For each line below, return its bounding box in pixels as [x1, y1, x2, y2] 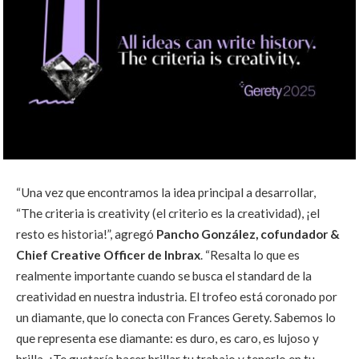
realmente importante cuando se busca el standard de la [16, 268, 312, 284]
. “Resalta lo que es [200, 248, 300, 263]
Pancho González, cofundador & [156, 227, 340, 242]
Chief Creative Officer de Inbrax [16, 248, 200, 263]
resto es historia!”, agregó [16, 227, 156, 242]
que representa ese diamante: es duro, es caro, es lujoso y [16, 331, 319, 346]
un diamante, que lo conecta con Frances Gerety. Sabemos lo [16, 310, 336, 325]
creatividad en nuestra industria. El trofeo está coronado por [16, 289, 337, 305]
